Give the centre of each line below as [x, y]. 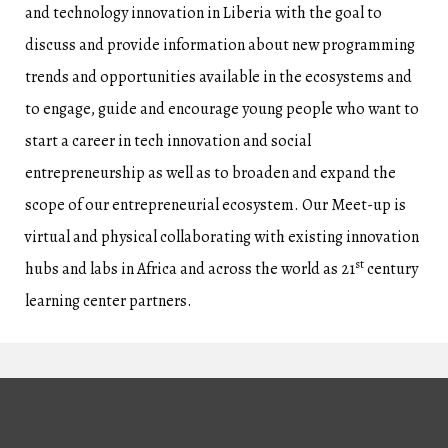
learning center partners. [108, 301]
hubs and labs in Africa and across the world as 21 [190, 269]
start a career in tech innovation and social [168, 141]
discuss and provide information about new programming [220, 45]
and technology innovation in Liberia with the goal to [203, 13]
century [391, 269]
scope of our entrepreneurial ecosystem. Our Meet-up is [215, 205]
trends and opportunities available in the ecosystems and [218, 77]
